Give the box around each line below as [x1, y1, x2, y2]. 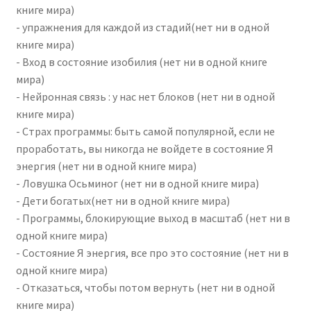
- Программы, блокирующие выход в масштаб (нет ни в [15, 210, 290, 225]
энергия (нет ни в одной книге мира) [15, 158, 196, 173]
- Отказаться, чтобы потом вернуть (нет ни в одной [15, 280, 275, 294]
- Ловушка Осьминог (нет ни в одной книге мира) [15, 176, 259, 190]
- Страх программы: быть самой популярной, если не [15, 124, 275, 138]
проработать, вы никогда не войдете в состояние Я [15, 141, 274, 155]
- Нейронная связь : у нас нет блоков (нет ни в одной [15, 89, 275, 103]
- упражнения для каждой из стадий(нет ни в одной [15, 19, 269, 34]
